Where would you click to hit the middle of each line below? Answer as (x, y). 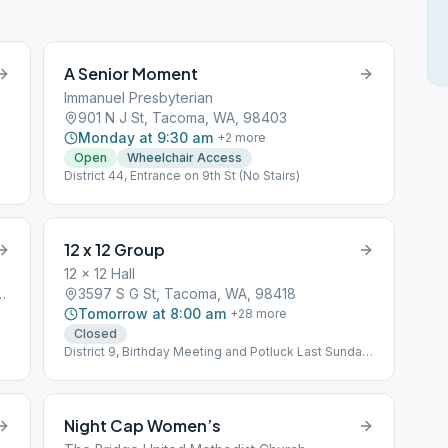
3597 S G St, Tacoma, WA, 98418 (187, 293)
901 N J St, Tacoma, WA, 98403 (183, 117)
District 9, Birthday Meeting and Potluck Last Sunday (217, 351)
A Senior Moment (131, 73)
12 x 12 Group (115, 249)
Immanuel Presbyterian (139, 97)
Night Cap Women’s (143, 425)
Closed (96, 333)
